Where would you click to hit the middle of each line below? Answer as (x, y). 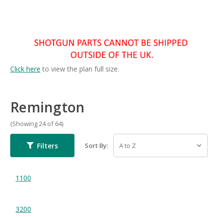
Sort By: (97, 146)
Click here (25, 69)
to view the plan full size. (80, 69)
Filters (47, 145)
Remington (48, 107)
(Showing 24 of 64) (37, 124)
